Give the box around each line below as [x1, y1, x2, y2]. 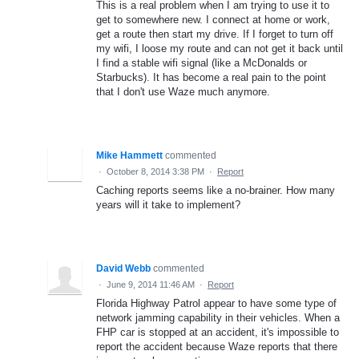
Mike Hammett [96, 149, 163, 161]
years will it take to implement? [96, 198, 240, 211]
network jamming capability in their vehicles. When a [96, 311, 340, 324]
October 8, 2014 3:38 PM [107, 166, 204, 176]
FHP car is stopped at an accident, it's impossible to [96, 325, 339, 338]
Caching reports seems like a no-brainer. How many [96, 184, 335, 196]
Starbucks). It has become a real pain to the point [96, 71, 326, 83]
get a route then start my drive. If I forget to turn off [96, 27, 333, 40]
